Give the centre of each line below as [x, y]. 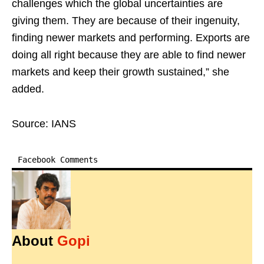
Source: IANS [44, 124]
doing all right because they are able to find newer [129, 55]
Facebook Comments [58, 160]
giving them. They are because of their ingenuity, [126, 21]
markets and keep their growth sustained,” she [121, 72]
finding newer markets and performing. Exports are [131, 38]
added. [28, 89]
